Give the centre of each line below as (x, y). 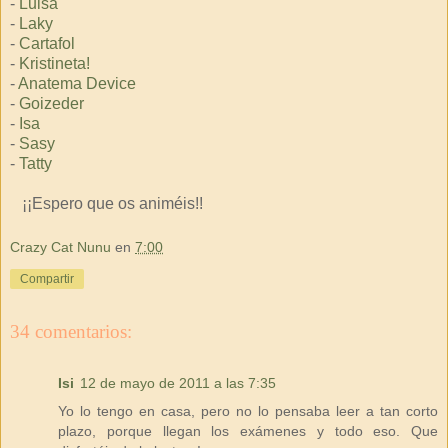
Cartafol (47, 44)
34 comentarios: (71, 331)
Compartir (47, 278)
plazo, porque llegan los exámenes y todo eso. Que (248, 431)
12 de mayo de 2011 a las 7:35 (178, 383)
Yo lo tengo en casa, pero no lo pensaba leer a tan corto (248, 411)
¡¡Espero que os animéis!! (108, 204)
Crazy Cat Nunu (60, 246)
